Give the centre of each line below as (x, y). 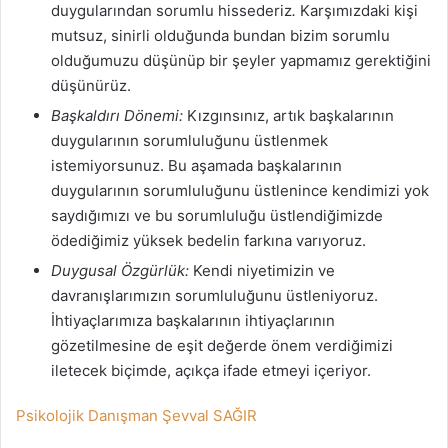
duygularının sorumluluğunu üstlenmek (189, 140)
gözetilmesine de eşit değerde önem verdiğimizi (222, 345)
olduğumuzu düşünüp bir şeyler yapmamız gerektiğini (241, 60)
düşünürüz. (91, 85)
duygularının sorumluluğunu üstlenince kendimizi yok (240, 190)
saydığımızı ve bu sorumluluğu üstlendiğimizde (217, 215)
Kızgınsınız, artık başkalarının (288, 115)
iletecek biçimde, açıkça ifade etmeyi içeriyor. (211, 370)
